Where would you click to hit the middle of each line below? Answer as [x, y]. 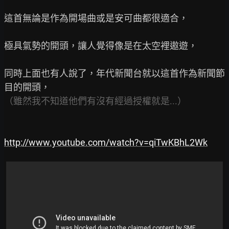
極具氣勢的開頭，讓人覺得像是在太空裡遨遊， [101, 45]
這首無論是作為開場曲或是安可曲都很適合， [96, 18]
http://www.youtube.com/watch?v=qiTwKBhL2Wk [106, 142]
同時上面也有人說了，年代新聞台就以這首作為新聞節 [114, 73]
